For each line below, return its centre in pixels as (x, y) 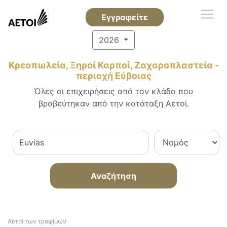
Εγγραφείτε (124, 17)
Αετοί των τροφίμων (37, 221)
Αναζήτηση (113, 176)
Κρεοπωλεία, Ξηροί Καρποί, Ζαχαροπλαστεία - (113, 65)
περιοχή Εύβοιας (113, 76)
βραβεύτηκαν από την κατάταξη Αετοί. (113, 103)
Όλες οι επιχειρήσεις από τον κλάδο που (113, 91)
